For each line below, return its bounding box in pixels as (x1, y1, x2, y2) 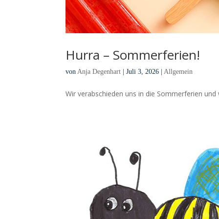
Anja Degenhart (77, 67, 121, 75)
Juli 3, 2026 (126, 67, 159, 75)
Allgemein (164, 67, 193, 75)
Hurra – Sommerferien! (66, 45, 200, 64)
